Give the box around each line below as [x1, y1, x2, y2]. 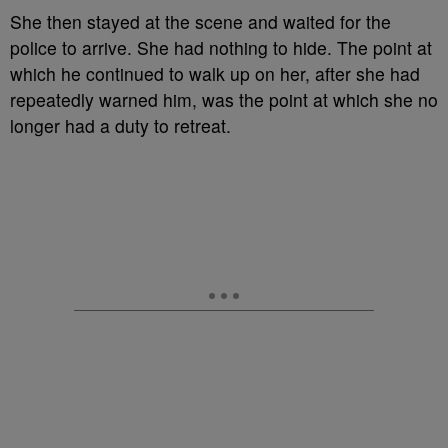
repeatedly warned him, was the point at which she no [10, 87, 438, 112]
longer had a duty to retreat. [10, 113, 236, 138]
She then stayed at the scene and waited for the [10, 9, 391, 34]
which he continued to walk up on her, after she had [10, 61, 420, 86]
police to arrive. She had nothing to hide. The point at [10, 35, 432, 60]
